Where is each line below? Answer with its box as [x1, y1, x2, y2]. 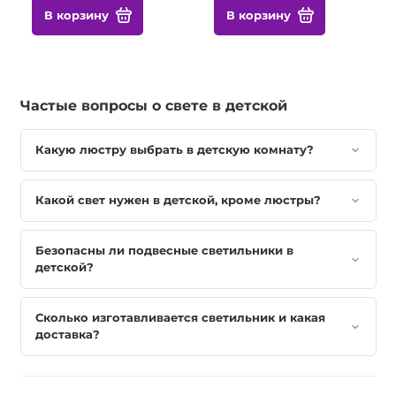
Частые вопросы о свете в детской [19, 95, 287, 114]
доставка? [34, 327, 100, 342]
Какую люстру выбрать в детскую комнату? [34, 142, 314, 157]
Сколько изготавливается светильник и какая [34, 310, 325, 325]
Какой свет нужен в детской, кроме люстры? [34, 193, 321, 208]
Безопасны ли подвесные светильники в [34, 243, 293, 258]
